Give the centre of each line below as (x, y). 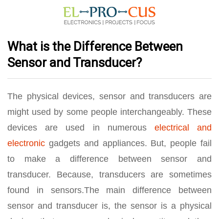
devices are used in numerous (81, 128)
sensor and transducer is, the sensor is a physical (109, 206)
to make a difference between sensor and (109, 159)
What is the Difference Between (95, 46)
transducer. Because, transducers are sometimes (109, 175)
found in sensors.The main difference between (109, 190)
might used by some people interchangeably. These (109, 112)
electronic (26, 143)
